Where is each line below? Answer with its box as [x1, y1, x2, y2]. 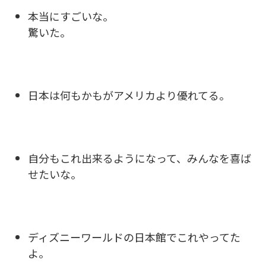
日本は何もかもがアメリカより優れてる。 [28, 87, 230, 103]
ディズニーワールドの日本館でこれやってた [28, 229, 240, 245]
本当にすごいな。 [28, 8, 113, 24]
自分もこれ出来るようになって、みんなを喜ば [28, 150, 251, 166]
